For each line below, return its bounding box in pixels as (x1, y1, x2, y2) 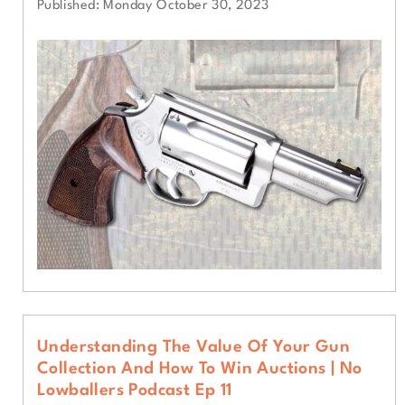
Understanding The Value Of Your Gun (37, 338, 350, 355)
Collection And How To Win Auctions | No (37, 360, 363, 377)
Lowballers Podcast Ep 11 (37, 381, 232, 399)
